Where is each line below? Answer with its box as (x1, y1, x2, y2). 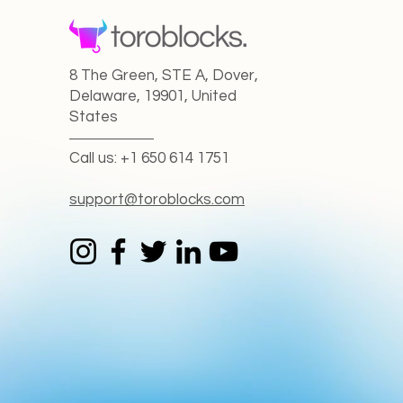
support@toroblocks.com (69, 192, 245, 209)
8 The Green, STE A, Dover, (69, 67, 258, 85)
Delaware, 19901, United (69, 88, 237, 105)
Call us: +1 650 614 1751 (69, 150, 229, 167)
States (69, 109, 118, 126)
